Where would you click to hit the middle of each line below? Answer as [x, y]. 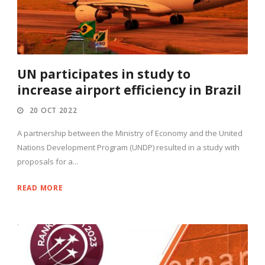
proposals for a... [48, 162]
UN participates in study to [104, 74]
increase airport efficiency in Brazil [129, 90]
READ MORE [40, 188]
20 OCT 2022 [53, 111]
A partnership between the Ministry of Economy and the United [130, 133]
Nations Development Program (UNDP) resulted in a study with [128, 148]
